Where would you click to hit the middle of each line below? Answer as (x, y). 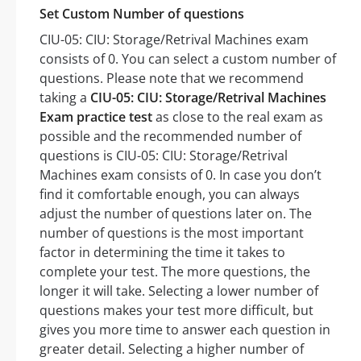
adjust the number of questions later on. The (176, 214)
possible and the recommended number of (170, 137)
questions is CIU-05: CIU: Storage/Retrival (164, 156)
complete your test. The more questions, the (175, 272)
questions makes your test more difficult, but (176, 311)
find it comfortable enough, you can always (170, 195)
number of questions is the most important (172, 233)
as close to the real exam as (238, 117)
